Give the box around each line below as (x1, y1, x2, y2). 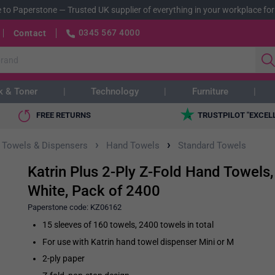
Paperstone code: (27, 203, 90, 212)
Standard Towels (178, 140, 246, 152)
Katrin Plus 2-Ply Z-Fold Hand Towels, (27, 163, 273, 181)
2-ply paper (42, 254, 85, 264)
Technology (91, 86, 139, 97)
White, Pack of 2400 (27, 182, 160, 200)
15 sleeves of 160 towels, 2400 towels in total (42, 220, 214, 230)
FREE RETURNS (36, 110, 91, 120)
